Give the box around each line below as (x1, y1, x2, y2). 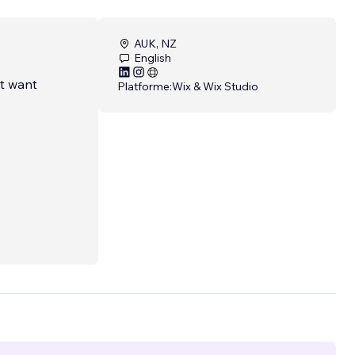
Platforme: (117, 79, 172, 94)
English (134, 51, 171, 66)
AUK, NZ (134, 36, 177, 52)
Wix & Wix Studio (172, 79, 258, 94)
